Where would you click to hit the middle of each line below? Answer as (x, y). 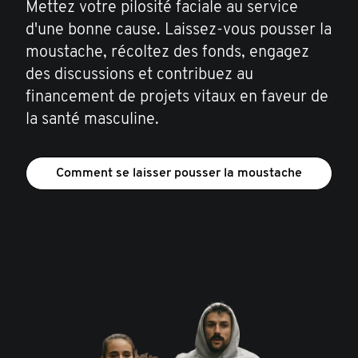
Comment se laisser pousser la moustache (179, 173)
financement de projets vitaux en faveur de (177, 97)
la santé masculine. (92, 119)
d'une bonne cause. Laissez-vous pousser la (179, 30)
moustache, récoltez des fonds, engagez (167, 52)
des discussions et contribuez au (139, 75)
